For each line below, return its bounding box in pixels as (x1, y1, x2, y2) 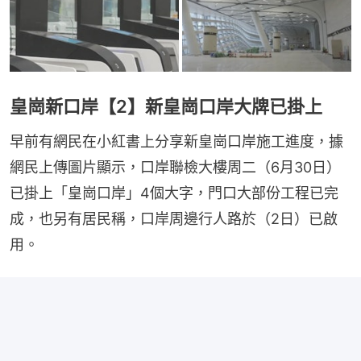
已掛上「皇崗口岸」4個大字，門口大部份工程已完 (10, 184, 338, 201)
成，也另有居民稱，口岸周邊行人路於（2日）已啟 (10, 210, 338, 227)
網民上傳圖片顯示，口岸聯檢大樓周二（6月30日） (10, 158, 341, 176)
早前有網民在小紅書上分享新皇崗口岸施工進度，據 (10, 132, 343, 150)
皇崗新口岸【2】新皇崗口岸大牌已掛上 (10, 95, 322, 117)
